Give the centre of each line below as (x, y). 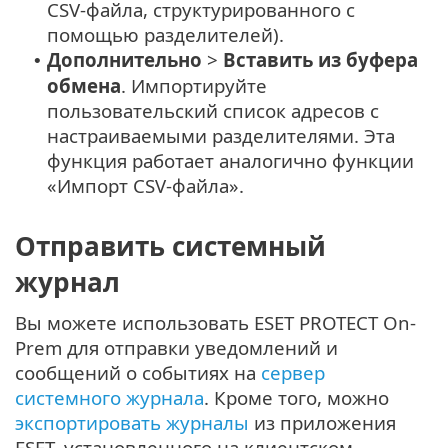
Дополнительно (124, 59)
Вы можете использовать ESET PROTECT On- (215, 323)
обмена (84, 85)
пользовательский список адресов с (213, 110)
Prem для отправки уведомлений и (176, 348)
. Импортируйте (194, 85)
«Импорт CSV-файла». (145, 185)
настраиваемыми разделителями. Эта (221, 135)
